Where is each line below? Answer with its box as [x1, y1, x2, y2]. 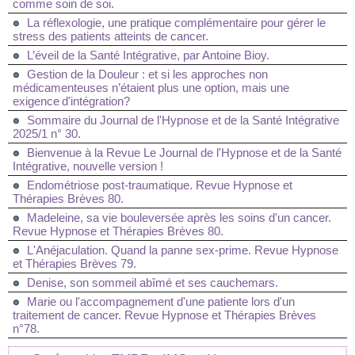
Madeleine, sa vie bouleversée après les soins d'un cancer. [27, 211, 331, 224]
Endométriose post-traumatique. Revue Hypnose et [27, 178, 292, 192]
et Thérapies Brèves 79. [13, 257, 136, 270]
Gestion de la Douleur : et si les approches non [27, 67, 268, 81]
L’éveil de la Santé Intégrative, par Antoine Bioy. [27, 48, 269, 62]
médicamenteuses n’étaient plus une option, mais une [13, 81, 289, 94]
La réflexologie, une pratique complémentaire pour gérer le [27, 16, 326, 29]
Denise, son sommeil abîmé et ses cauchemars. [27, 276, 278, 289]
